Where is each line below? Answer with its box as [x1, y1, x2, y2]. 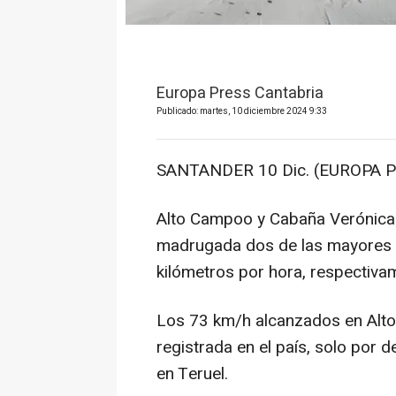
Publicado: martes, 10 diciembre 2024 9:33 [156, 104, 327, 118]
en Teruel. [156, 361, 228, 386]
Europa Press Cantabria [156, 80, 324, 105]
